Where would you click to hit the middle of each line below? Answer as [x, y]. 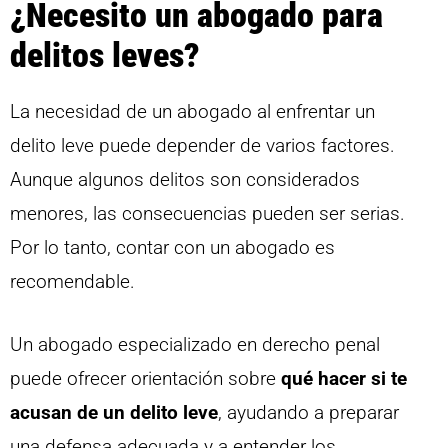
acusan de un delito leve [114, 412]
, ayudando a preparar [308, 412]
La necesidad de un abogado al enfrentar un [192, 112]
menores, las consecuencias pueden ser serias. [207, 214]
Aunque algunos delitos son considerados [185, 180]
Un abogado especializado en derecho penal [195, 344]
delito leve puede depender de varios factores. [202, 146]
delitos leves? [105, 55]
